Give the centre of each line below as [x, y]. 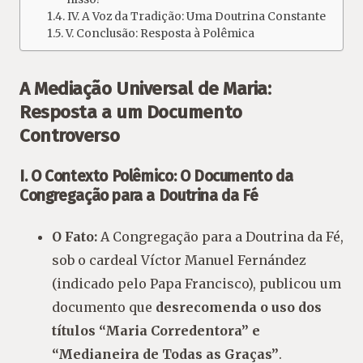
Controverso [70, 135]
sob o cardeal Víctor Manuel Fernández [179, 260]
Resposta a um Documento [131, 112]
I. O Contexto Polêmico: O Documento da [156, 176]
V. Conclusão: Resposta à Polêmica [160, 33]
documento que [104, 307]
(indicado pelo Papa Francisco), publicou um [196, 283]
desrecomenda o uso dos [239, 307]
